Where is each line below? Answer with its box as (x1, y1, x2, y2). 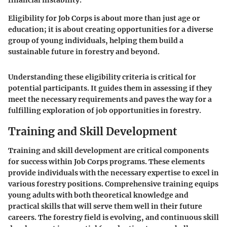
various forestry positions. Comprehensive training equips (8, 179, 218, 189)
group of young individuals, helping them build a (8, 35, 183, 45)
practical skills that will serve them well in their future (8, 202, 202, 211)
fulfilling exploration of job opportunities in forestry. (8, 105, 201, 115)
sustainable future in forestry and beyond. (8, 47, 160, 56)
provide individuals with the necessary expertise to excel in (8, 168, 219, 178)
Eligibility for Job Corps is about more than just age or (8, 13, 200, 23)
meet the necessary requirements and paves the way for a (8, 94, 212, 104)
